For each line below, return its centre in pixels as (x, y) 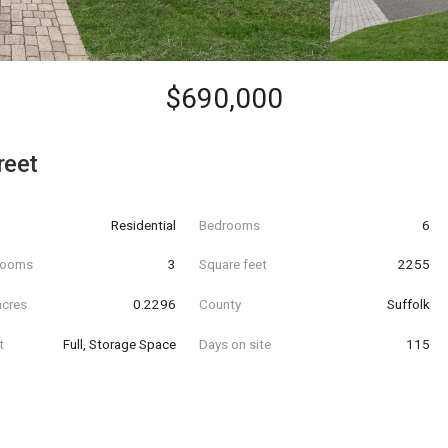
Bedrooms (229, 224)
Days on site (234, 343)
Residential (144, 224)
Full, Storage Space (120, 343)
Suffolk (408, 303)
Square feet (232, 264)
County (219, 303)
